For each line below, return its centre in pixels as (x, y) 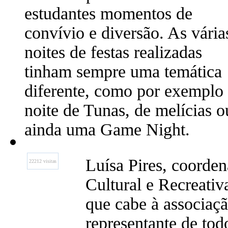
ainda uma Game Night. (107, 130)
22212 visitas (43, 161)
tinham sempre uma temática (123, 72)
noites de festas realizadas (113, 52)
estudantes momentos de (108, 13)
